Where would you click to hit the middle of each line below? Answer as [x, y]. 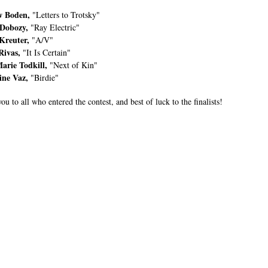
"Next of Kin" [72, 65]
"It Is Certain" [45, 52]
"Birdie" [43, 77]
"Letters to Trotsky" [65, 15]
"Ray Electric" [54, 27]
